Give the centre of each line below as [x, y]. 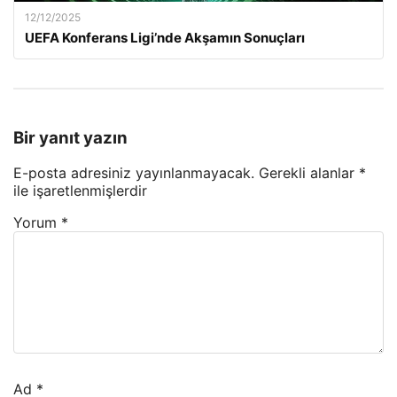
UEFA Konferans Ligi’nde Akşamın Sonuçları [165, 38]
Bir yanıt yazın [70, 137]
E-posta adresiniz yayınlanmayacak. [134, 173]
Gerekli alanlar [309, 173]
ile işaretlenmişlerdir [80, 191]
